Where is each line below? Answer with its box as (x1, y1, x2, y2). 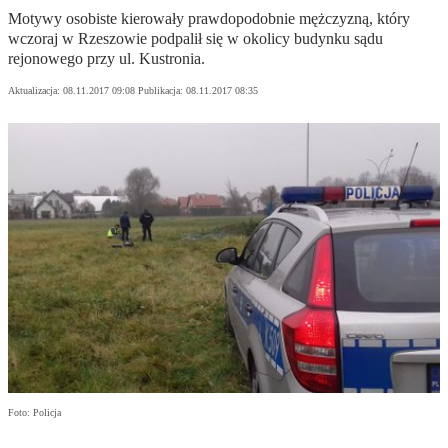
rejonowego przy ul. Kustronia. (8, 50, 205, 68)
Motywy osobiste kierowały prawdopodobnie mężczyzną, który (8, 10, 410, 28)
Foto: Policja (8, 407, 61, 419)
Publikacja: (138, 85, 186, 97)
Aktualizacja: (8, 85, 63, 97)
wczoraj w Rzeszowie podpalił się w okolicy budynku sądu (8, 30, 383, 48)
